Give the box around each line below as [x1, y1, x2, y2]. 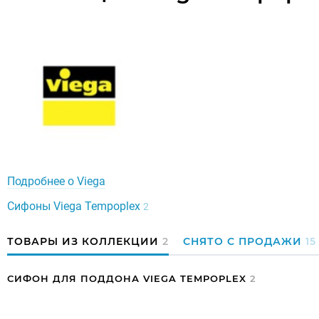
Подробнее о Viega [7, 174, 105, 188]
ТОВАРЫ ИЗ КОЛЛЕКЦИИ [7, 235, 159, 248]
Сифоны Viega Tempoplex [7, 199, 143, 213]
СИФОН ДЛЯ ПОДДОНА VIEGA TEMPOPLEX [7, 273, 250, 284]
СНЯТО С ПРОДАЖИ [183, 235, 302, 248]
